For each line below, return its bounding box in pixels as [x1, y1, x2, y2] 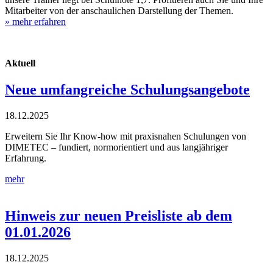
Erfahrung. [5, 152, 46, 163]
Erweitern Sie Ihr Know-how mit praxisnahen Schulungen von [5, 130, 246, 141]
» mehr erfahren [5, 16, 66, 27]
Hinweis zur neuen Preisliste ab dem [5, 207, 232, 224]
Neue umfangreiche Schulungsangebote [5, 82, 250, 98]
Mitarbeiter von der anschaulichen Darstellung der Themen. [5, 5, 233, 16]
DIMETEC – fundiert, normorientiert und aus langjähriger [5, 141, 228, 152]
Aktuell [5, 57, 35, 68]
